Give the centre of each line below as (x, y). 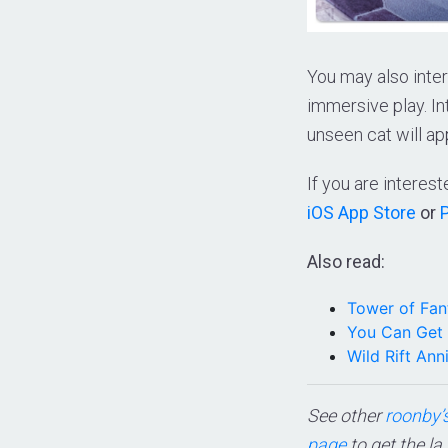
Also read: (346, 261)
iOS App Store (361, 212)
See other (346, 415)
